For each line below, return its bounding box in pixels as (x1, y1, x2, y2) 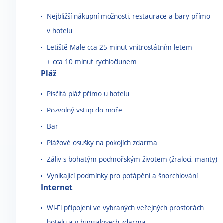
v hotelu (47, 26, 72, 35)
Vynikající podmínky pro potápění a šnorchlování (47, 171, 198, 180)
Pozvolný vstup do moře (47, 105, 122, 114)
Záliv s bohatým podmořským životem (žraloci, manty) (47, 154, 217, 164)
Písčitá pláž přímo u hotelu (47, 89, 129, 98)
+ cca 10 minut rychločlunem (47, 57, 137, 66)
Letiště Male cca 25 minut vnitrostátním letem (47, 42, 192, 52)
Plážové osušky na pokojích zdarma (47, 138, 157, 147)
